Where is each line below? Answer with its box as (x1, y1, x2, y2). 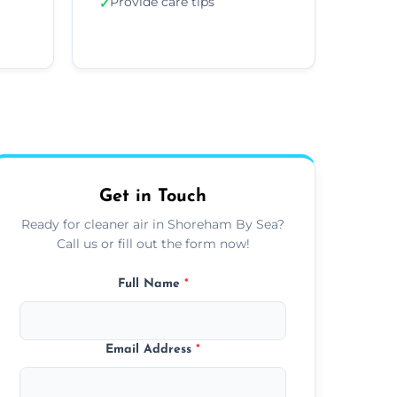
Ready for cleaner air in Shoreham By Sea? (21, 215, 285, 232)
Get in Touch (99, 187, 207, 206)
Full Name (117, 276, 184, 291)
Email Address (105, 342, 197, 356)
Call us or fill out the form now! (56, 235, 250, 252)
